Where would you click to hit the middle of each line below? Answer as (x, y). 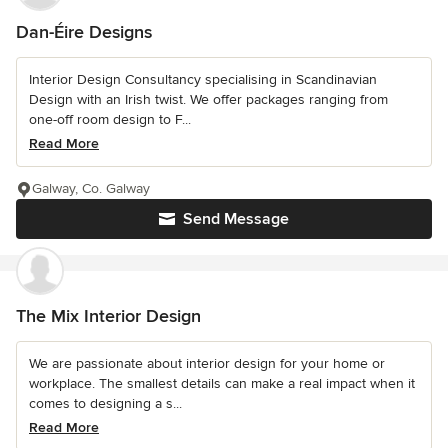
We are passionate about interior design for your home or (207, 363)
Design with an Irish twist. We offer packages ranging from (208, 99)
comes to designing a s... (105, 403)
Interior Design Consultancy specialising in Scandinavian (203, 79)
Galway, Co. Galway (91, 188)
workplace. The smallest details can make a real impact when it (222, 383)
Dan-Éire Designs (84, 31)
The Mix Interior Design (108, 315)
